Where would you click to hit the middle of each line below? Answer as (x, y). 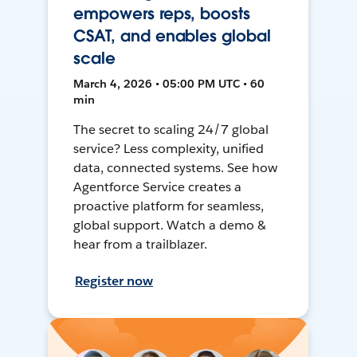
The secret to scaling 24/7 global (171, 130)
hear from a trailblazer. (141, 245)
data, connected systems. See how (175, 168)
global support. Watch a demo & (170, 226)
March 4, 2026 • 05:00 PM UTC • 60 (169, 84)
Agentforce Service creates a (157, 187)
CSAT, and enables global (172, 36)
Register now (114, 281)
